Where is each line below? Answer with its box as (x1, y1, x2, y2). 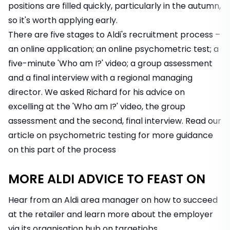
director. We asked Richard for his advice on (8, 86, 185, 99)
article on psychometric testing (8, 129, 136, 142)
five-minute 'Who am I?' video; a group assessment (8, 57, 213, 70)
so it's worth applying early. (8, 14, 118, 27)
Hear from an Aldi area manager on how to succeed (8, 194, 218, 206)
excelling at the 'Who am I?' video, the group (8, 101, 185, 113)
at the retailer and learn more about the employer (8, 208, 213, 221)
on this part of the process (8, 144, 116, 156)
